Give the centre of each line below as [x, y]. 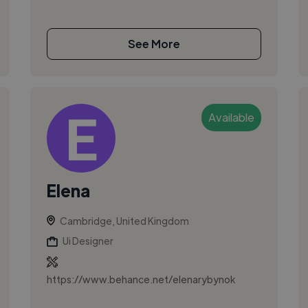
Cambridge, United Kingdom [124, 220]
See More [154, 43]
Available [232, 117]
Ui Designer [88, 240]
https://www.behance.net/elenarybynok [141, 279]
